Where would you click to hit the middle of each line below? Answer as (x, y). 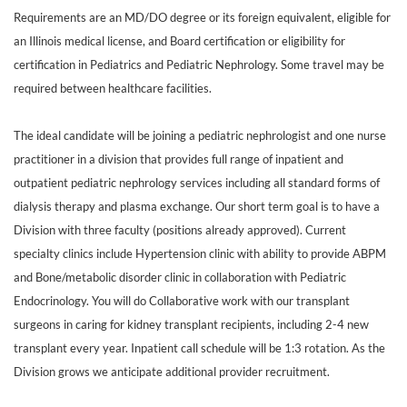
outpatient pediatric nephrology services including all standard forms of (197, 183)
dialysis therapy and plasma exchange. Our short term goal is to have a (197, 206)
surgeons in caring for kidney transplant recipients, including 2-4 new (191, 324)
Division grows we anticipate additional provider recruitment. (172, 372)
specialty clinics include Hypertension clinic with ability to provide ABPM (200, 253)
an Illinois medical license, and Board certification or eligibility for (179, 41)
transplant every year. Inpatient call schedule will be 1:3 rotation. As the (199, 348)
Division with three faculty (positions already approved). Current (180, 230)
